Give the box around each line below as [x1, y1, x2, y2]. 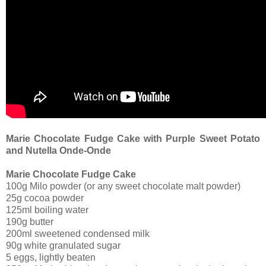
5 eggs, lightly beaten [6, 252, 96, 262]
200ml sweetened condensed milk [6, 228, 150, 239]
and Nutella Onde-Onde [6, 145, 111, 156]
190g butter [6, 216, 53, 227]
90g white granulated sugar [6, 240, 121, 251]
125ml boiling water [6, 204, 88, 215]
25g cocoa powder [6, 192, 84, 203]
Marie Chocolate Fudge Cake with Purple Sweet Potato [6, 133, 260, 144]
